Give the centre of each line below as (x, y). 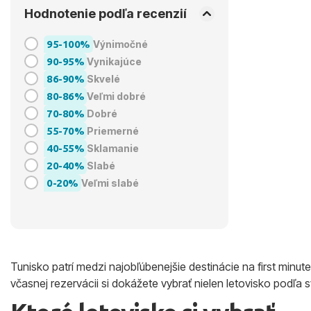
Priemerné (113, 131)
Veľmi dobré (116, 96)
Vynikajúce (114, 61)
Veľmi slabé (110, 183)
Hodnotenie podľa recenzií (106, 14)
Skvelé (103, 78)
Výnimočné (120, 44)
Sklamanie (113, 148)
